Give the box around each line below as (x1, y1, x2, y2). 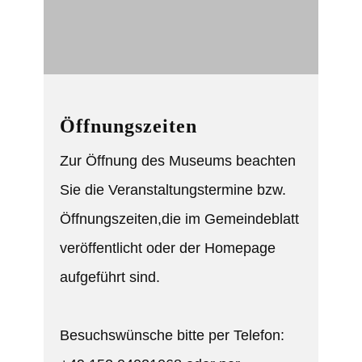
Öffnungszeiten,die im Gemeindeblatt (60, 211, 299, 227)
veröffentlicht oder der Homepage (60, 240, 276, 256)
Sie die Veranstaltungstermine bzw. (60, 182, 286, 198)
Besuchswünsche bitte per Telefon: (60, 327, 288, 343)
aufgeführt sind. (60, 269, 160, 285)
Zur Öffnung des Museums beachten (60, 153, 296, 169)
